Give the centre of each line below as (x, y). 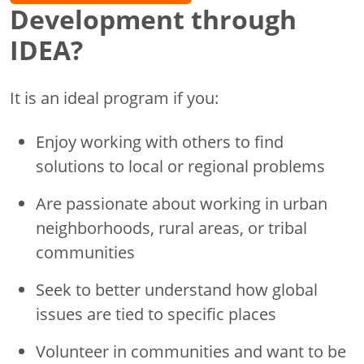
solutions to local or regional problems (180, 166)
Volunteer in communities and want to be (191, 351)
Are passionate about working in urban (182, 204)
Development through (153, 19)
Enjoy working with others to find (160, 142)
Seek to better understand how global (177, 290)
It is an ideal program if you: (114, 98)
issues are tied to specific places (156, 314)
